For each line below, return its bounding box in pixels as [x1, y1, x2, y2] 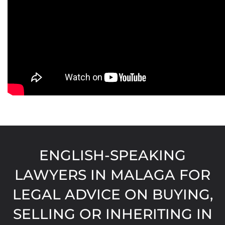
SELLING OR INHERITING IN [13, 205, 212, 223]
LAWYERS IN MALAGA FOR [15, 166, 210, 184]
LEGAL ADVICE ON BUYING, [12, 186, 213, 203]
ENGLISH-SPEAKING [39, 147, 186, 164]
